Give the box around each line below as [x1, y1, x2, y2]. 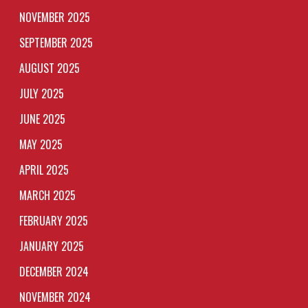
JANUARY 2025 [19, 238, 84, 254]
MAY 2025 [19, 136, 63, 153]
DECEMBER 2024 [19, 263, 89, 280]
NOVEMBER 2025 [19, 9, 90, 25]
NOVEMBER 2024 [19, 289, 91, 305]
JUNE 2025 [19, 111, 65, 127]
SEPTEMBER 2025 [19, 34, 93, 51]
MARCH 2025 [19, 187, 76, 203]
